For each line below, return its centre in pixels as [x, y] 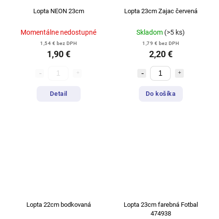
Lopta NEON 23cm [58, 11]
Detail [58, 94]
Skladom [150, 32]
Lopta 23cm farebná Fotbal [161, 205]
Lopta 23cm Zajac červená [161, 11]
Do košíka [161, 94]
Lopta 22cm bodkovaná [58, 205]
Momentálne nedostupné [58, 32]
